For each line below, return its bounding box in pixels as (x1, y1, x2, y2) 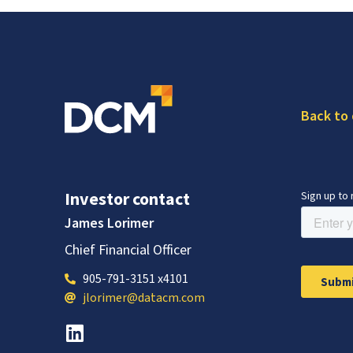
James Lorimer (65, 214, 154, 232)
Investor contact (65, 188, 190, 210)
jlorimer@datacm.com (82, 289, 205, 307)
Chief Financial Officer (65, 240, 191, 258)
